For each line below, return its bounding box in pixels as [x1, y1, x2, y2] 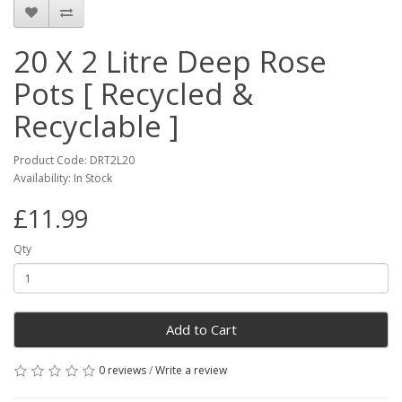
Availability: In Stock [13, 170, 112, 186]
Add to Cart [165, 320, 237, 338]
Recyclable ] [13, 106, 179, 146]
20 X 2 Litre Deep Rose [13, 41, 327, 82]
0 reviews [99, 363, 146, 378]
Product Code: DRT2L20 [13, 153, 135, 168]
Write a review [155, 363, 227, 378]
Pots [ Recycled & [13, 74, 253, 114]
